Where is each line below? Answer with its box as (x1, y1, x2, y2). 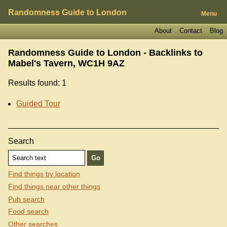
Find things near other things (8, 182, 100, 191)
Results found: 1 (8, 78, 66, 87)
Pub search (8, 195, 45, 203)
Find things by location (8, 170, 80, 178)
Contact (179, 26, 202, 34)
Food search (8, 207, 49, 216)
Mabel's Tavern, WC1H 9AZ (8, 58, 125, 68)
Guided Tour (16, 99, 60, 108)
